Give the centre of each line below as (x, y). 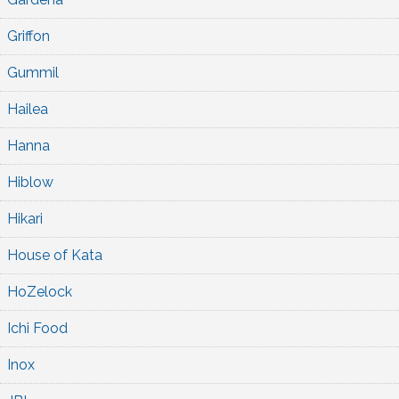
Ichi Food (37, 328)
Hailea (28, 109)
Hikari (25, 218)
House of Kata (55, 255)
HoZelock (40, 291)
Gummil (33, 72)
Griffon (28, 36)
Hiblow (30, 182)
